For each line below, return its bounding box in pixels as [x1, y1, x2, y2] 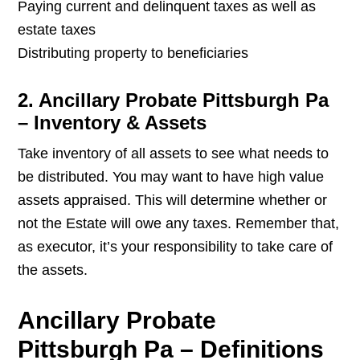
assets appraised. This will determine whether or [18, 192, 328, 209]
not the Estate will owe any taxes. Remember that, [18, 215, 340, 232]
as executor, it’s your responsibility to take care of [18, 239, 333, 256]
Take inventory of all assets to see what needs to [18, 145, 329, 162]
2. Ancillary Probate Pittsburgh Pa [18, 89, 329, 112]
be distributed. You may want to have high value [18, 169, 325, 186]
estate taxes [18, 22, 96, 39]
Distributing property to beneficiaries [18, 45, 249, 62]
